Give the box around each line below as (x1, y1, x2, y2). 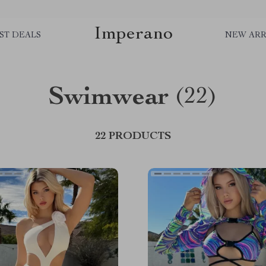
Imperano (93, 24, 173, 44)
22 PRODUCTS (95, 131, 171, 142)
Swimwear (49, 85, 169, 112)
